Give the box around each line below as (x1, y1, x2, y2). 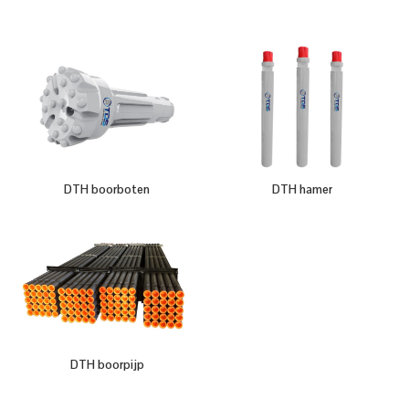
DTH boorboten (64, 182, 150, 198)
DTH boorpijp (69, 357, 144, 373)
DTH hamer (272, 182, 332, 198)
